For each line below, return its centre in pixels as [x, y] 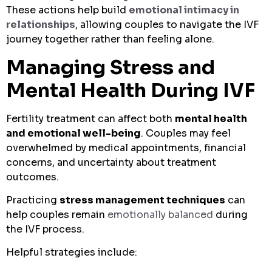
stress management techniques [142, 200]
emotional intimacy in [184, 10]
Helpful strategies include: [72, 253]
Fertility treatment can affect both [90, 118]
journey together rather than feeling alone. [110, 39]
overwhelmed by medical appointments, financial [126, 148]
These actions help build [67, 10]
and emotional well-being [73, 133]
